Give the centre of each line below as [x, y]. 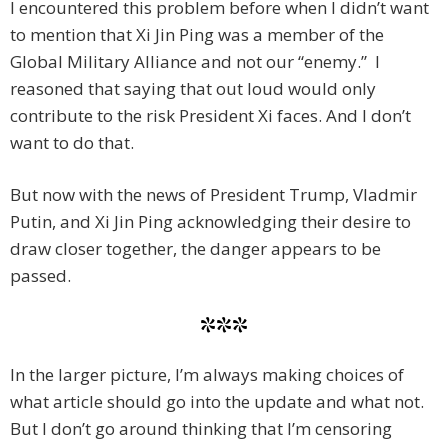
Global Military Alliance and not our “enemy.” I [195, 62]
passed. [40, 276]
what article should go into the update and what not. [217, 402]
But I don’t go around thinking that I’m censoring [201, 429]
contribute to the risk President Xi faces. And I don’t [210, 116]
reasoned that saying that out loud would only [193, 89]
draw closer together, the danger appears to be [195, 249]
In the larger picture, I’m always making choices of [207, 375]
